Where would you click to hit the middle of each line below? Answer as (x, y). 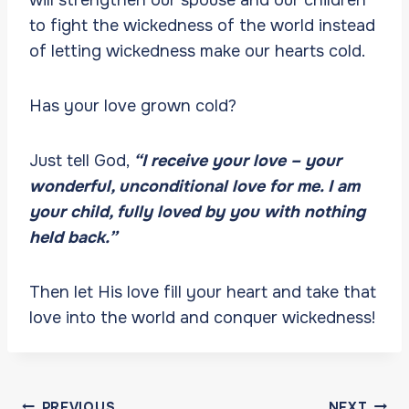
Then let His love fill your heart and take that (203, 292)
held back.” (73, 237)
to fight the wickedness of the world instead (202, 25)
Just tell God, (81, 160)
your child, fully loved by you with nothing (197, 211)
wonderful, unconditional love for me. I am (194, 186)
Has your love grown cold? (135, 105)
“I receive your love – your (237, 160)
